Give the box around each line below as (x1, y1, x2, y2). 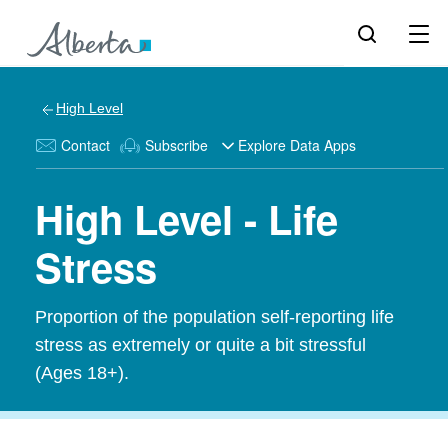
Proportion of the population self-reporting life (35, 307, 394, 327)
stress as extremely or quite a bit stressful (35, 335, 366, 355)
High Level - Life (35, 190, 338, 247)
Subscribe (145, 135, 208, 155)
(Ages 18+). (35, 363, 129, 383)
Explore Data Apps (238, 135, 356, 155)
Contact (61, 135, 110, 155)
